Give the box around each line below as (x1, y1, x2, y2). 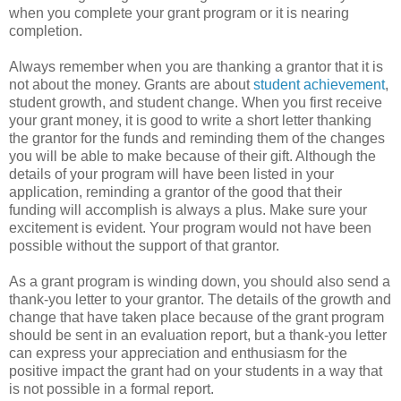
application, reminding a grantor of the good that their (9, 183, 342, 200)
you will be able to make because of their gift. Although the (9, 148, 376, 164)
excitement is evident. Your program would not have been (9, 219, 371, 235)
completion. (9, 22, 82, 38)
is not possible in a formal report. (9, 380, 214, 397)
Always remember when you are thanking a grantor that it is (9, 58, 383, 74)
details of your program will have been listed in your (9, 166, 334, 182)
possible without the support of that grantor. (9, 237, 279, 253)
